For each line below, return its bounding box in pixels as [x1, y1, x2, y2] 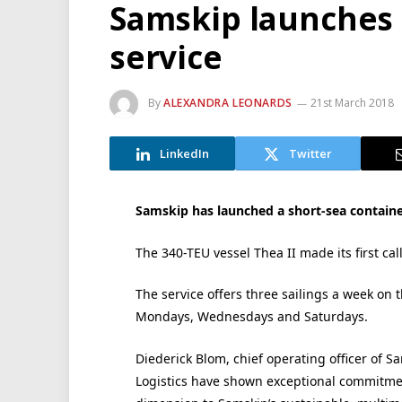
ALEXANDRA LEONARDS [163, 95, 293, 111]
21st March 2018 [310, 95, 394, 111]
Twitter [289, 144, 332, 162]
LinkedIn [159, 144, 209, 162]
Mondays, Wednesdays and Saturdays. [135, 308, 368, 326]
